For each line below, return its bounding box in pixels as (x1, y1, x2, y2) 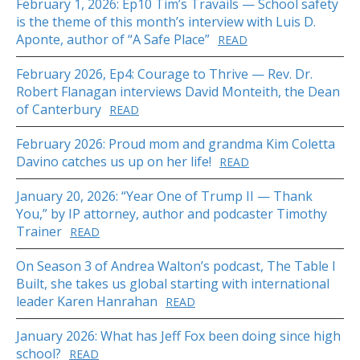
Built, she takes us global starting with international (16, 274, 329, 292)
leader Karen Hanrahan (16, 292, 157, 310)
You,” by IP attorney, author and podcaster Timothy (16, 204, 327, 223)
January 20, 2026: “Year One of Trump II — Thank (16, 186, 313, 205)
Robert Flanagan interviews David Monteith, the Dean (16, 82, 340, 100)
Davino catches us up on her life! (16, 152, 211, 170)
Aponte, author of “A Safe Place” (16, 30, 210, 48)
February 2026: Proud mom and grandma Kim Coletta (16, 134, 335, 153)
